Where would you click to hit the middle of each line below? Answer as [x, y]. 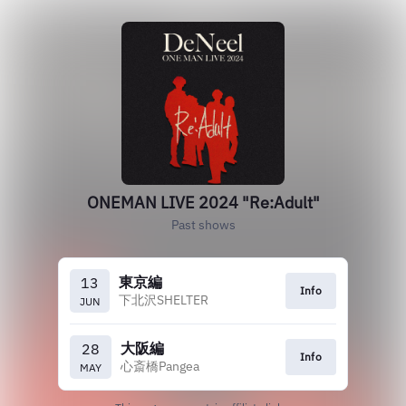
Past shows [203, 225]
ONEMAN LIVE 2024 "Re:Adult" [203, 203]
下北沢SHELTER [164, 300]
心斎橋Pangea [160, 366]
